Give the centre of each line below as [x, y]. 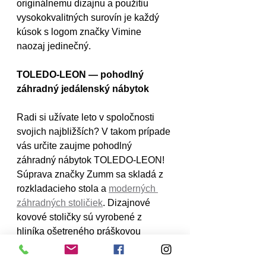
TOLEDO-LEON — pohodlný [81, 75]
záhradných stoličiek [60, 203]
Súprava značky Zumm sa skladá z [91, 175]
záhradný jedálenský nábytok [83, 89]
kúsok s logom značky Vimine [80, 32]
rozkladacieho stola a [63, 189]
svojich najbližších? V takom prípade [95, 132]
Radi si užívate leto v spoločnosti [87, 118]
